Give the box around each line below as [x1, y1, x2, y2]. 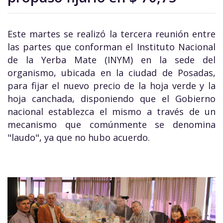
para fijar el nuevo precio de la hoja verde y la [7, 80, 216, 92]
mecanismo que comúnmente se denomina [7, 118, 216, 130]
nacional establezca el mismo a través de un [7, 106, 216, 117]
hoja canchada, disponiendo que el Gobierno [7, 93, 216, 105]
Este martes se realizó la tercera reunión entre [7, 28, 216, 40]
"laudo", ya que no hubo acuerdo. [7, 131, 150, 143]
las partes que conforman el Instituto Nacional [7, 41, 216, 53]
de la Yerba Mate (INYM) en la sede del [7, 54, 216, 66]
